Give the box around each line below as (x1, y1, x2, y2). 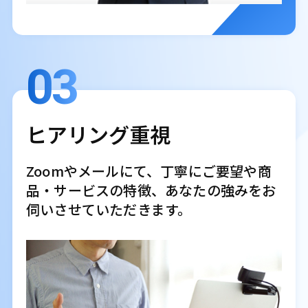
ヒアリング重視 (25, 119, 170, 150)
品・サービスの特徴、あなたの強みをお (25, 180, 276, 201)
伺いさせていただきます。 (25, 199, 192, 220)
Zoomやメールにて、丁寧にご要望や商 (25, 161, 272, 181)
